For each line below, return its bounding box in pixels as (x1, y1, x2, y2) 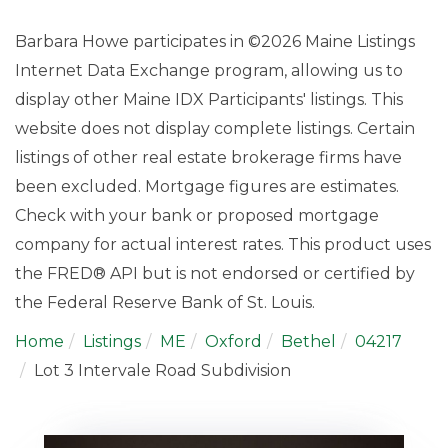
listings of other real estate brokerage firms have (15, 147, 402, 167)
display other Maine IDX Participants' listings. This (15, 89, 403, 109)
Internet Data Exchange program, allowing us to (15, 60, 403, 80)
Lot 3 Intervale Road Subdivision (34, 360, 291, 380)
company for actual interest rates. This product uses (15, 234, 431, 254)
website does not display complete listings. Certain (15, 118, 415, 138)
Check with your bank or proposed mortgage (15, 205, 379, 225)
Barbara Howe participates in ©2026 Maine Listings (15, 31, 415, 51)
